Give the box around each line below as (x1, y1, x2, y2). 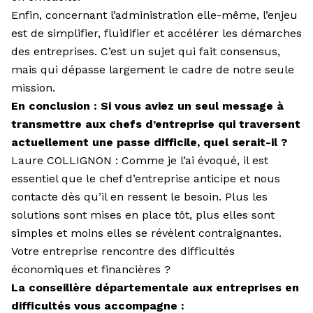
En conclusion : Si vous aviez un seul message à (11, 99, 284, 112)
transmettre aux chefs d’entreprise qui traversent (11, 117, 300, 131)
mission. (11, 80, 55, 94)
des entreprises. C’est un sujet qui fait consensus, (11, 44, 280, 58)
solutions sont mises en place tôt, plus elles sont (11, 208, 275, 221)
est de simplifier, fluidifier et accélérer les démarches (11, 26, 302, 40)
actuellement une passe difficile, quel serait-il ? (11, 135, 287, 149)
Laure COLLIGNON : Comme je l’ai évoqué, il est (11, 153, 268, 167)
